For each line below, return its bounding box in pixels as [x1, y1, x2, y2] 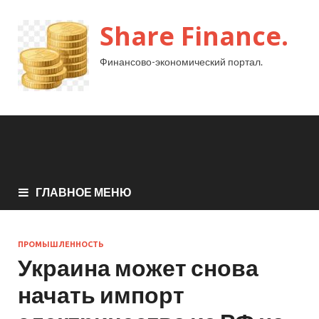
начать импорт [18, 280, 184, 308]
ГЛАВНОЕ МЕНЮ [36, 184, 132, 199]
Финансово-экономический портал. [100, 56, 263, 68]
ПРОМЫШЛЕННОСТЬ [18, 239, 104, 249]
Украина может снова [18, 253, 258, 281]
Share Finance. [100, 19, 288, 53]
